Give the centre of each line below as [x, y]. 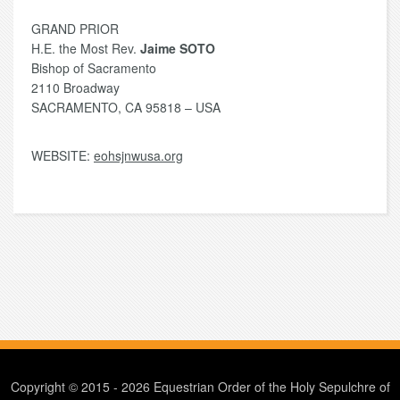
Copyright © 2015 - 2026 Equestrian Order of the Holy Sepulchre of [200, 387]
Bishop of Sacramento [94, 68]
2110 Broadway [75, 88]
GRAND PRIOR [75, 29]
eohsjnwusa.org [138, 156]
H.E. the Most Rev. [86, 49]
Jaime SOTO [178, 49]
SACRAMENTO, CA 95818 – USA [126, 108]
